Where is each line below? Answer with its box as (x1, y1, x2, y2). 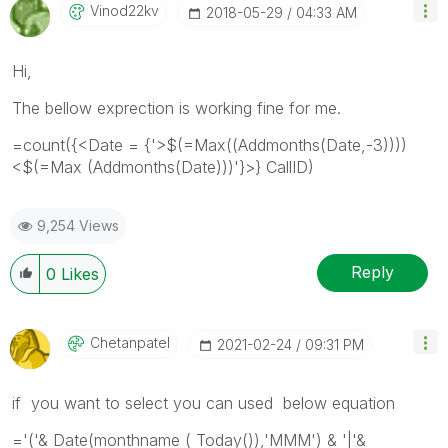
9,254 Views (37, 216, 119, 234)
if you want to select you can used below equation (12, 392, 395, 413)
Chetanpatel (90, 333, 170, 351)
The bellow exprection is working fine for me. (12, 97, 341, 118)
